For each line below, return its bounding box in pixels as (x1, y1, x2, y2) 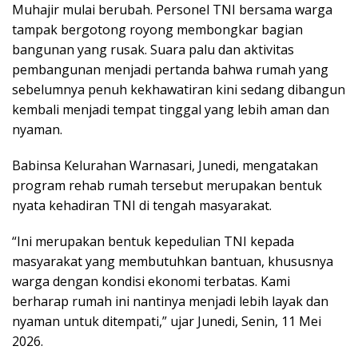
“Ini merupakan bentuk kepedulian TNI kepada (12, 232, 294, 250)
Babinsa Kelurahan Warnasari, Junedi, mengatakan (12, 156, 318, 174)
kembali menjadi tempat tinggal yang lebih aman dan (12, 100, 329, 118)
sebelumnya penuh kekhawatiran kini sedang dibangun (12, 80, 345, 98)
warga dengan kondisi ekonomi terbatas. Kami (12, 272, 290, 290)
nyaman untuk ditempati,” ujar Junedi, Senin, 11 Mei (12, 312, 321, 330)
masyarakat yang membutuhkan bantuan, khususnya (12, 252, 333, 270)
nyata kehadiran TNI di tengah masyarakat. (12, 196, 272, 214)
